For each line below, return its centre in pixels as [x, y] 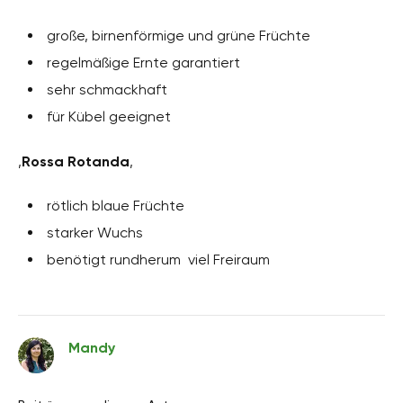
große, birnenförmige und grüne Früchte [179, 36]
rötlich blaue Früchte [116, 206]
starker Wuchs [95, 233]
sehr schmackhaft [107, 90]
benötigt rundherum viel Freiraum [158, 260]
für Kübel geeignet [109, 117]
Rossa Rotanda [76, 162]
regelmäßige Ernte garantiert [143, 63]
